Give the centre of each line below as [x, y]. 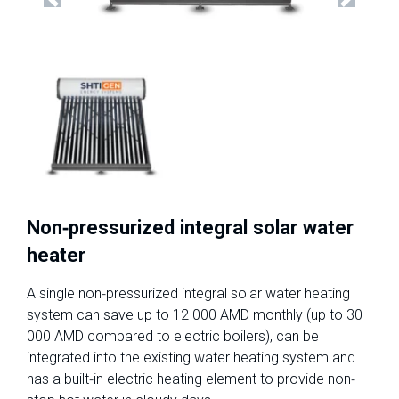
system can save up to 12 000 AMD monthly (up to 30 [195, 314]
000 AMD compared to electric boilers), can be [173, 336]
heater [56, 254]
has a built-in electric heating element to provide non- [191, 379]
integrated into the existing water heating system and [191, 357]
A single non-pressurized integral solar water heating [188, 293]
